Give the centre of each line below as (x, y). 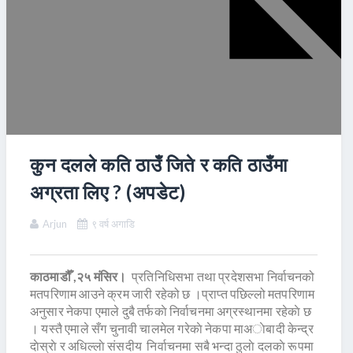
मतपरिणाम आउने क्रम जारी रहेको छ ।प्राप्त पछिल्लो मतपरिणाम (173, 294)
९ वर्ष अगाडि (113, 224)
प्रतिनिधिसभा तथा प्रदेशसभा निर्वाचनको (221, 277)
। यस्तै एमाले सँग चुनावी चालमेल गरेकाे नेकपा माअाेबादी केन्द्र (172, 329)
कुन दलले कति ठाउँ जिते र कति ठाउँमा (159, 165)
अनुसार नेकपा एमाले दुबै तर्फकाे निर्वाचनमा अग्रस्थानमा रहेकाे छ (171, 311)
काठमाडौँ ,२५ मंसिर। (78, 277)
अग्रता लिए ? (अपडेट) (108, 192)
